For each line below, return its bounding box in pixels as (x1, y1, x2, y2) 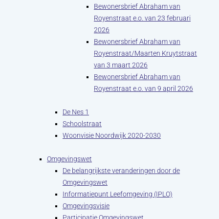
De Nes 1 (63, 108, 89, 116)
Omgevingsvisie (63, 202, 109, 210)
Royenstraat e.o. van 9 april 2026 (94, 85, 193, 92)
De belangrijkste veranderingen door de (63, 167, 180, 175)
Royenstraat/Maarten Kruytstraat (94, 49, 197, 57)
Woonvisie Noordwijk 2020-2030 (63, 131, 161, 139)
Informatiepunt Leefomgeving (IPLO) (63, 190, 173, 198)
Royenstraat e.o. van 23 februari (94, 14, 191, 22)
